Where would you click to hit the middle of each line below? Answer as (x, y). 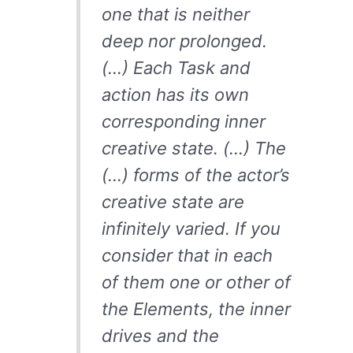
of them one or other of (196, 282)
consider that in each (187, 256)
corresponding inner (183, 122)
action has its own (175, 95)
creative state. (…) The (193, 149)
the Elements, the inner (196, 309)
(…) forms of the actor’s (195, 175)
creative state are (173, 202)
